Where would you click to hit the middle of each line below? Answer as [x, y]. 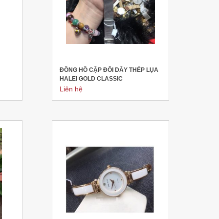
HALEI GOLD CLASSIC [91, 79]
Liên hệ [71, 89]
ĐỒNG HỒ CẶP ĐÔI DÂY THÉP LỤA [109, 70]
